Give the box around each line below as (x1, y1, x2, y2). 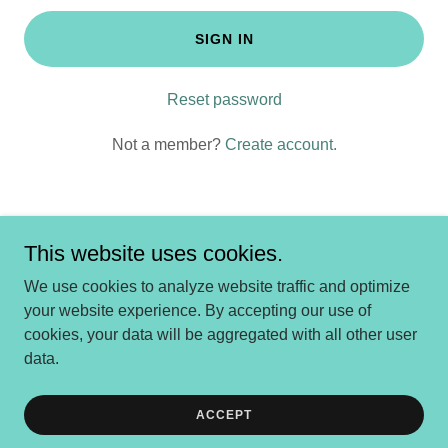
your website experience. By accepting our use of (24, 302, 371, 319)
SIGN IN (194, 31, 254, 47)
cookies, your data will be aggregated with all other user (24, 326, 417, 343)
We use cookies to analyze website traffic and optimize (24, 278, 410, 295)
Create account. (224, 136, 337, 153)
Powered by (186, 329, 262, 345)
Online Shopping (164, 408, 284, 425)
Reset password (166, 91, 282, 108)
